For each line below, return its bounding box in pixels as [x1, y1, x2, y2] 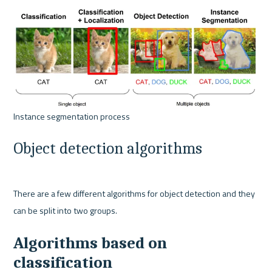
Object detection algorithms [13, 139, 203, 158]
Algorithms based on [13, 233, 168, 253]
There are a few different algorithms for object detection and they [13, 186, 256, 200]
